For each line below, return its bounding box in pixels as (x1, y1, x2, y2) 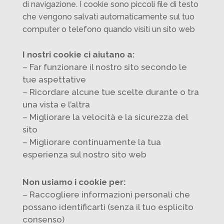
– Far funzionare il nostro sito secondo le (22, 62, 187, 72)
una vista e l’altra (22, 99, 90, 110)
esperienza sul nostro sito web (22, 149, 146, 160)
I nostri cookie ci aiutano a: (22, 49, 135, 60)
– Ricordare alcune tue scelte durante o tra (22, 87, 199, 97)
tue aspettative (22, 74, 86, 85)
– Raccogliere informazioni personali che (22, 189, 190, 200)
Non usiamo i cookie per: (22, 177, 126, 187)
